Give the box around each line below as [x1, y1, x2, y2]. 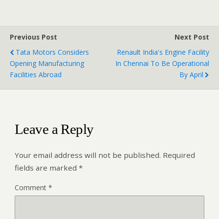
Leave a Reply [15, 121, 94, 137]
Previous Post [10, 32, 57, 42]
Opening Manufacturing [10, 58, 84, 68]
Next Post [175, 32, 209, 42]
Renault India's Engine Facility [117, 47, 209, 57]
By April [179, 69, 203, 79]
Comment [15, 182, 48, 192]
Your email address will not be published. [15, 150, 161, 160]
